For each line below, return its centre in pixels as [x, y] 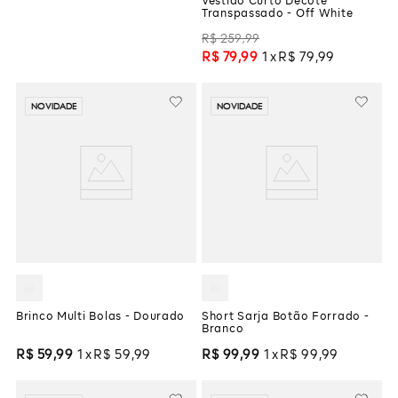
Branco [223, 330]
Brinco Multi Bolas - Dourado [101, 318]
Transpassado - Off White [278, 15]
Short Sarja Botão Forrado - [286, 318]
